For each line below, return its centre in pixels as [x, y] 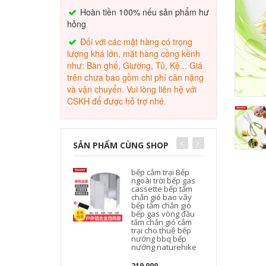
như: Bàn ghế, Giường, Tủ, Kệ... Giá [135, 65]
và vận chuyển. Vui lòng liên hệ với [132, 89]
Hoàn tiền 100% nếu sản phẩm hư [143, 12]
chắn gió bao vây [162, 197]
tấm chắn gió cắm [162, 222]
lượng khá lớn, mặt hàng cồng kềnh [134, 53]
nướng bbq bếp [159, 239]
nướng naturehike [164, 247]
